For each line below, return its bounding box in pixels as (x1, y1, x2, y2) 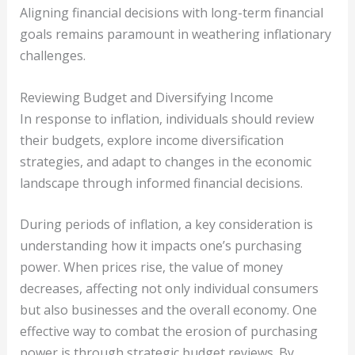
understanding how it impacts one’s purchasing (19, 237, 302, 255)
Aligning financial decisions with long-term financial (19, 4, 323, 22)
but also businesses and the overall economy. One (19, 301, 317, 319)
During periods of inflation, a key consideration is (19, 216, 313, 234)
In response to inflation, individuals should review (19, 109, 314, 128)
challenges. (19, 47, 86, 65)
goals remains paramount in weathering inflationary (19, 25, 331, 44)
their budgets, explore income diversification (19, 131, 284, 149)
